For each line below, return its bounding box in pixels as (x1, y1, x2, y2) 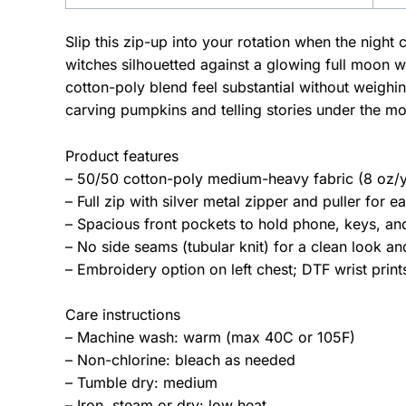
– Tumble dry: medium (65, 373, 217, 392)
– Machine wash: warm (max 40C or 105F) (65, 328, 355, 347)
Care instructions (65, 305, 180, 324)
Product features (65, 146, 179, 165)
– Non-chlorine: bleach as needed (65, 351, 295, 370)
